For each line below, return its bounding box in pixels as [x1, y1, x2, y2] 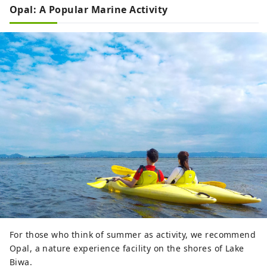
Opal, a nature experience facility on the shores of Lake [10, 243, 244, 254]
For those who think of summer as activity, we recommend [10, 229, 256, 241]
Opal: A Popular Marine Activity [10, 3, 168, 17]
